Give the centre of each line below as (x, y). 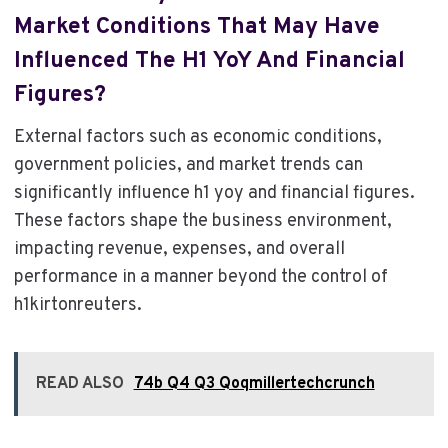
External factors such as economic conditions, (197, 138)
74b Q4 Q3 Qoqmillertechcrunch (254, 384)
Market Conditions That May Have (196, 27)
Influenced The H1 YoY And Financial (209, 61)
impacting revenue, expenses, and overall (179, 250)
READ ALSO (79, 384)
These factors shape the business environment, (202, 222)
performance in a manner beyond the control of (200, 278)
